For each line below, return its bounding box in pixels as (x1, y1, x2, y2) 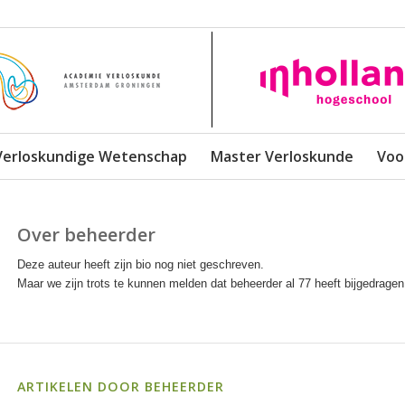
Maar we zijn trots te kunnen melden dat (16, 277, 231, 291)
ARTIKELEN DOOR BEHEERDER (16, 378, 224, 396)
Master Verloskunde (210, 146, 353, 166)
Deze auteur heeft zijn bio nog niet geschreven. (16, 258, 264, 272)
